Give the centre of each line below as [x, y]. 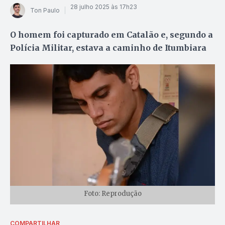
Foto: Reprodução [113, 193]
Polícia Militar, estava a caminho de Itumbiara [108, 47]
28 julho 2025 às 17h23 [104, 7]
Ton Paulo [45, 11]
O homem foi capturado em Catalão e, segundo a [111, 34]
